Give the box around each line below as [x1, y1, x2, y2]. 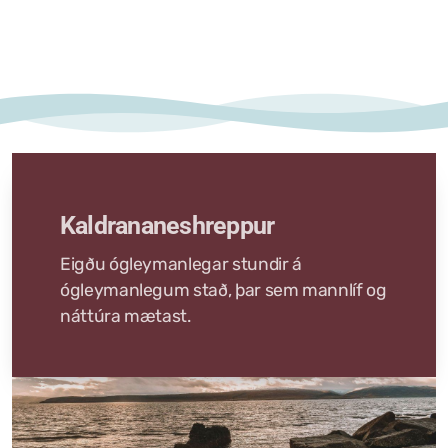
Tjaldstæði [19, 26, 89, 45]
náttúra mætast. [60, 306, 191, 326]
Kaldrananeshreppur [60, 211, 275, 240]
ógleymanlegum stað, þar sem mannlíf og [60, 280, 387, 300]
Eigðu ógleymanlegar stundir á [60, 254, 302, 274]
